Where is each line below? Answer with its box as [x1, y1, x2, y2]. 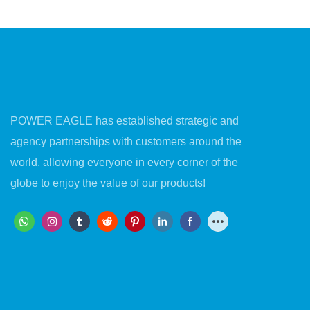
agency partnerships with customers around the [10, 135, 241, 147]
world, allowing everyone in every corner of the [10, 156, 238, 168]
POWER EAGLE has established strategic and [10, 114, 239, 127]
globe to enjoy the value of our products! [10, 176, 206, 189]
